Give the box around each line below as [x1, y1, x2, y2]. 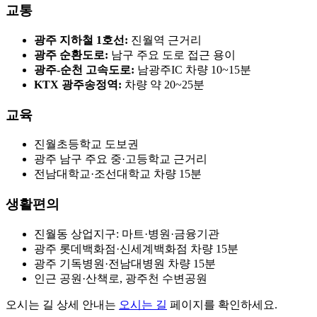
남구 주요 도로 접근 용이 [108, 48, 236, 61]
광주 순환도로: [34, 48, 108, 61]
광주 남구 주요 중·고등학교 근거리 [34, 153, 207, 166]
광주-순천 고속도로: [34, 63, 134, 76]
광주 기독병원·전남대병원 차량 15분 [34, 257, 216, 270]
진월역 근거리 [128, 33, 202, 46]
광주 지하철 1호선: [34, 33, 128, 46]
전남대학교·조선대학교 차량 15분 [34, 168, 202, 180]
